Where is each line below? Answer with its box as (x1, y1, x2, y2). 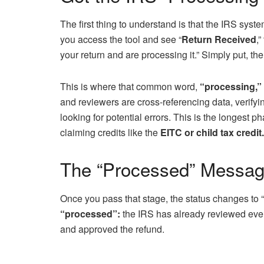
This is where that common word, (60, 80, 200, 94)
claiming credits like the (60, 126, 160, 140)
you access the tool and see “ (60, 32, 181, 47)
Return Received (181, 32, 256, 47)
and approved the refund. (60, 222, 164, 236)
